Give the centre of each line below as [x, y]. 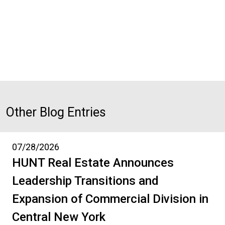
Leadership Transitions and [85, 181]
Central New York [59, 217]
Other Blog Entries [56, 112]
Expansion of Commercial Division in [110, 199]
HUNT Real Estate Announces [93, 162]
